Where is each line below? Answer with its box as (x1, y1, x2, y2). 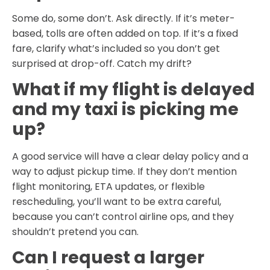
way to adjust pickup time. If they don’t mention (12, 165, 237, 179)
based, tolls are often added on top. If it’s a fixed (12, 26, 238, 40)
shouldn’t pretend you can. (12, 225, 139, 239)
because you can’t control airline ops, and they (12, 210, 234, 224)
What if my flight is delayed (12, 78, 255, 102)
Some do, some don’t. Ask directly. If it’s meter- (12, 11, 235, 25)
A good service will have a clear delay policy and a (12, 149, 248, 164)
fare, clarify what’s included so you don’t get (12, 41, 220, 55)
